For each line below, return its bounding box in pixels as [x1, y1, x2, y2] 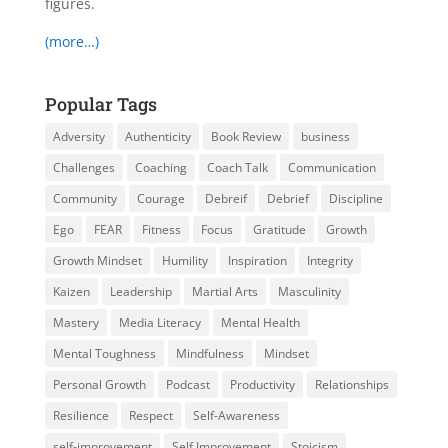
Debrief [266, 190, 309, 208]
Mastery [52, 314, 99, 332]
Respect [128, 407, 173, 425]
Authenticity [124, 128, 191, 146]
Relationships [314, 376, 389, 394]
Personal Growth [52, 376, 146, 394]
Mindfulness [175, 345, 244, 363]
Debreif [204, 190, 247, 208]
